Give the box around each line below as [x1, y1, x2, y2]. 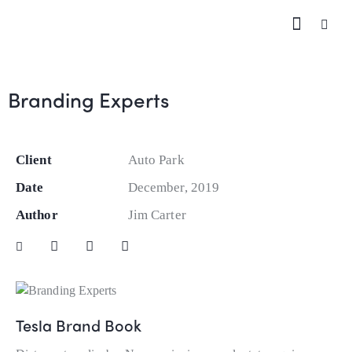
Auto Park [127, 152, 185, 167]
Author [16, 207, 58, 222]
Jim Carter [127, 207, 186, 222]
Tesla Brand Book [16, 313, 141, 336]
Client [16, 152, 52, 167]
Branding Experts [8, 83, 170, 114]
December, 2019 [127, 179, 220, 195]
